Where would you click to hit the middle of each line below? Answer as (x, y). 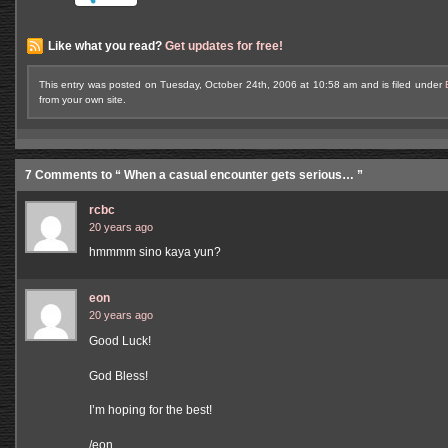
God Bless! (118, 375)
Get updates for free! (224, 45)
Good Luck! (120, 340)
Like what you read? (106, 45)
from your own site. (82, 99)
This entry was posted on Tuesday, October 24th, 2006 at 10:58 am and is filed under (242, 84)
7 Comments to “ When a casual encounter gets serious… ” (194, 174)
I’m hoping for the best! (150, 410)
